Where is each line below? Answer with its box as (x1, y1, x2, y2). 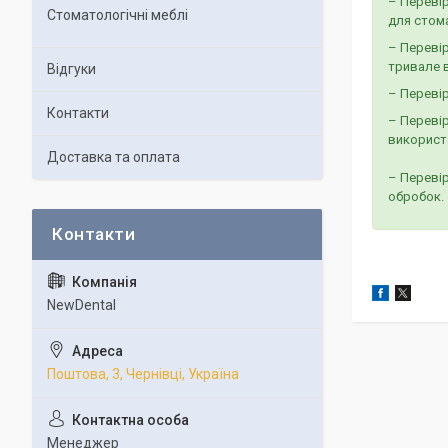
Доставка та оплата (47, 149, 180, 165)
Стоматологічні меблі (47, 7, 188, 23)
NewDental (47, 297, 116, 313)
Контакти (47, 105, 109, 121)
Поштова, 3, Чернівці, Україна (47, 366, 239, 382)
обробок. (388, 189, 444, 205)
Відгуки (47, 61, 96, 77)
